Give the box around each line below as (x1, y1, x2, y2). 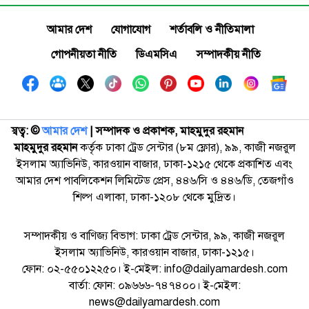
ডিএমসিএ (136, 48, 177, 61)
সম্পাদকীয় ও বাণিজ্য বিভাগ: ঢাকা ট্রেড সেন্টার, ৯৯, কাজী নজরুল (24, 229, 285, 243)
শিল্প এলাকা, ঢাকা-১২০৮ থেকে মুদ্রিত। (73, 190, 236, 204)
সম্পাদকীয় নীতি (197, 48, 261, 61)
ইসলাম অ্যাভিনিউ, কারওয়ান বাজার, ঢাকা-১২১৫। (54, 246, 255, 259)
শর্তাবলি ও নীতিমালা (170, 23, 254, 37)
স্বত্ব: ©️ (11, 124, 39, 138)
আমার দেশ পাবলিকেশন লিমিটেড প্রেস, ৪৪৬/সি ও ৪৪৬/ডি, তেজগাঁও (15, 174, 294, 188)
